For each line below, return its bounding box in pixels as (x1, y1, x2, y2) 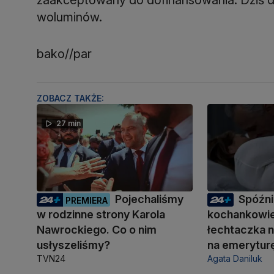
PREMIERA (65, 194, 108, 206)
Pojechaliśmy (115, 192, 183, 206)
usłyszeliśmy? (37, 238, 110, 251)
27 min (56, 118, 81, 128)
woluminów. (37, 9, 102, 24)
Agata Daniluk (207, 253, 263, 264)
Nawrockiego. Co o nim (37, 223, 157, 236)
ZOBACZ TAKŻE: (37, 92, 104, 103)
